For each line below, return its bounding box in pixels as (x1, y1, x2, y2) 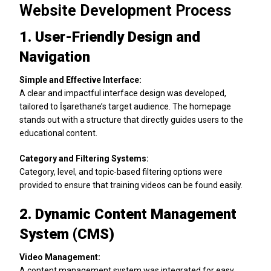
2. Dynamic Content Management (19, 205, 237, 223)
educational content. (19, 128, 98, 138)
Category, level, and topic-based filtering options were (19, 166, 223, 177)
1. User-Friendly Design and (19, 28, 201, 45)
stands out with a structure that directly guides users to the (19, 114, 244, 125)
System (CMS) (19, 225, 115, 243)
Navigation (19, 48, 91, 65)
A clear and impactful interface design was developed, (19, 88, 227, 98)
